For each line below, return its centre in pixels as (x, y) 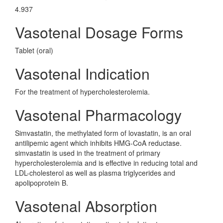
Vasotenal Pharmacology (98, 115)
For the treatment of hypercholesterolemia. (82, 92)
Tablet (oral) (34, 50)
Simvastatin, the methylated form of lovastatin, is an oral (103, 133)
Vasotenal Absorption (86, 206)
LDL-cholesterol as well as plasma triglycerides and (95, 173)
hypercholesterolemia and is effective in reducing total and (106, 163)
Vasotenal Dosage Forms (99, 32)
